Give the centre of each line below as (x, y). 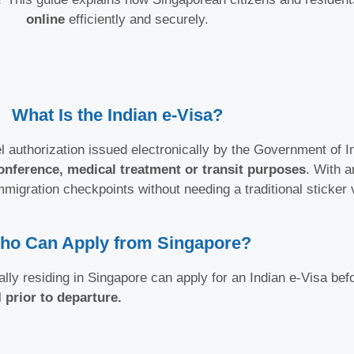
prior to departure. (64, 298)
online (45, 20)
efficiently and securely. (136, 20)
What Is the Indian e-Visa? (117, 115)
